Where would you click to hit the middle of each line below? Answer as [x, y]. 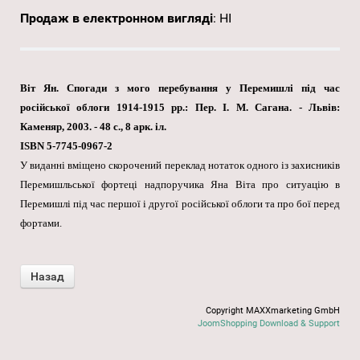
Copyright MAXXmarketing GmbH [273, 311]
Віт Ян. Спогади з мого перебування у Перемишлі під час [180, 88]
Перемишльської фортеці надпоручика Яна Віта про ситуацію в [180, 185]
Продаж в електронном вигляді [117, 18]
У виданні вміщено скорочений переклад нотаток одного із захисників [180, 166]
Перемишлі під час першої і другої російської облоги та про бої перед [180, 204]
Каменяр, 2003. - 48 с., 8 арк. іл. [93, 127]
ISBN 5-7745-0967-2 [66, 146]
